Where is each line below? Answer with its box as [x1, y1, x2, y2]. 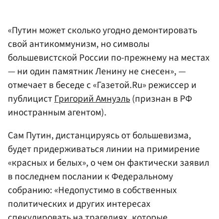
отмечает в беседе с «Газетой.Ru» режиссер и [8, 78, 197, 92]
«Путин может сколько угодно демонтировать [8, 23, 197, 38]
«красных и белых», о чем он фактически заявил [8, 156, 209, 170]
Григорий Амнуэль [54, 92, 130, 106]
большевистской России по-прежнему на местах [8, 51, 210, 65]
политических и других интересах [8, 197, 151, 211]
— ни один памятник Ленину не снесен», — [8, 65, 186, 79]
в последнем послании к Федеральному [8, 170, 173, 184]
